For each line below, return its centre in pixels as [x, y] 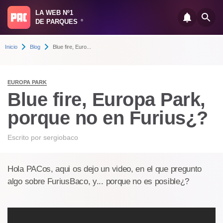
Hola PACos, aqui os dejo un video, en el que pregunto [105, 169]
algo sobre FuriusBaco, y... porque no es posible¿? [99, 181]
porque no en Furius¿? [108, 118]
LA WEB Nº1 [54, 13]
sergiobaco [61, 137]
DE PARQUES [57, 22]
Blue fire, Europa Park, [107, 100]
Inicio [11, 47]
